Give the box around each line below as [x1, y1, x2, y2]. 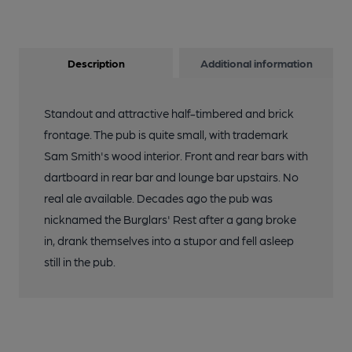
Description [67, 57, 125, 69]
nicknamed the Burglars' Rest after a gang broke [44, 212, 296, 226]
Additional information [200, 57, 313, 69]
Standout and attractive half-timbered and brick [44, 106, 294, 120]
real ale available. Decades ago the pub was [44, 191, 273, 205]
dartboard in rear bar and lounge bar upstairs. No [44, 170, 299, 184]
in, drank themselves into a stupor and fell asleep [44, 233, 294, 247]
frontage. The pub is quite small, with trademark [44, 127, 288, 141]
